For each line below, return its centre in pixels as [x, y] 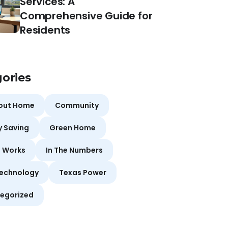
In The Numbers [74, 150]
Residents [45, 30]
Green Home [73, 127]
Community [77, 105]
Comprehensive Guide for [86, 16]
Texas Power [83, 172]
